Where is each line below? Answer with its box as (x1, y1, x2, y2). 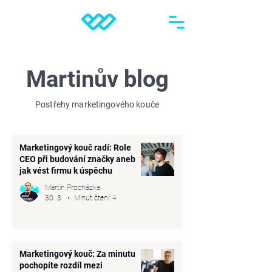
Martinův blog (25, 66, 169, 92)
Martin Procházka (45, 183, 100, 192)
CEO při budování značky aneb (19, 154, 135, 164)
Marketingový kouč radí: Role (19, 143, 131, 152)
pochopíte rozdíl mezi (19, 260, 103, 270)
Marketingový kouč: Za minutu (19, 249, 135, 259)
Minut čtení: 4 (74, 193, 117, 202)
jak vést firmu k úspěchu (19, 166, 112, 175)
